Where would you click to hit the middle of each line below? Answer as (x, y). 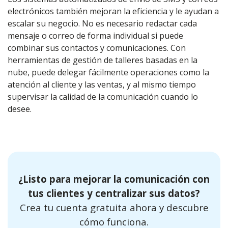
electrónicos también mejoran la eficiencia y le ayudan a (113, 11)
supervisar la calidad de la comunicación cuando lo (103, 97)
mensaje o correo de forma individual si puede (95, 36)
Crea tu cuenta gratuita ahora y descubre (114, 207)
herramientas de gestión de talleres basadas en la (103, 60)
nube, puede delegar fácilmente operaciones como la (108, 72)
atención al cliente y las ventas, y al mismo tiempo (102, 84)
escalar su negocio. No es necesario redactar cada (102, 23)
